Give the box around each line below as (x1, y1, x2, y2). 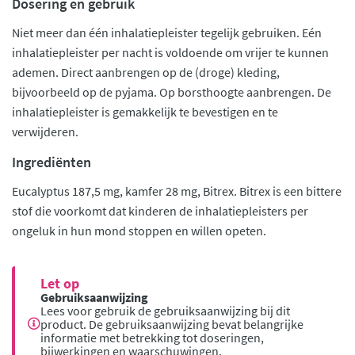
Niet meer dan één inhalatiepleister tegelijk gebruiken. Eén (12, 25, 322, 40)
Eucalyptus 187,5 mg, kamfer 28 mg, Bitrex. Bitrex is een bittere (12, 183, 342, 199)
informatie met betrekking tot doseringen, (40, 330, 264, 345)
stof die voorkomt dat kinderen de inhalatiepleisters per (12, 203, 308, 219)
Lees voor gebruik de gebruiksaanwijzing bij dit (40, 303, 290, 319)
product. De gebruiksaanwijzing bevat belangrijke (40, 316, 303, 332)
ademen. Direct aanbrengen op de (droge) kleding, (12, 64, 280, 80)
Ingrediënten (12, 153, 91, 171)
